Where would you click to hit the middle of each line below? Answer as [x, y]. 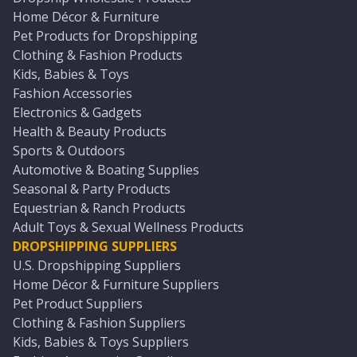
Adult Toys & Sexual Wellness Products [128, 227]
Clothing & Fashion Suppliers [99, 323]
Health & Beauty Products [90, 131]
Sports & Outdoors [69, 151]
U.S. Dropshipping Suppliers [97, 265]
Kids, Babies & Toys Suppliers [101, 342]
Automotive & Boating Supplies [106, 170]
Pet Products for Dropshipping [105, 36]
